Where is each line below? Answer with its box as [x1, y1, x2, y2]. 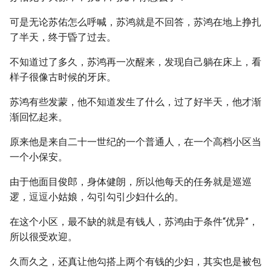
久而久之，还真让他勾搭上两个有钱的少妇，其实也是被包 [10, 256, 261, 267]
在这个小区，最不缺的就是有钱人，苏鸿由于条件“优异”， [10, 216, 258, 227]
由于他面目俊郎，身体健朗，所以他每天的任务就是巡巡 [10, 176, 252, 188]
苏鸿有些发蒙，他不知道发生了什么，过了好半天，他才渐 [10, 96, 261, 108]
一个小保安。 [10, 151, 68, 163]
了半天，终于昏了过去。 [10, 31, 116, 43]
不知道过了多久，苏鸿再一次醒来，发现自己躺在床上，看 [10, 56, 261, 68]
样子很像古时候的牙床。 [10, 71, 116, 83]
